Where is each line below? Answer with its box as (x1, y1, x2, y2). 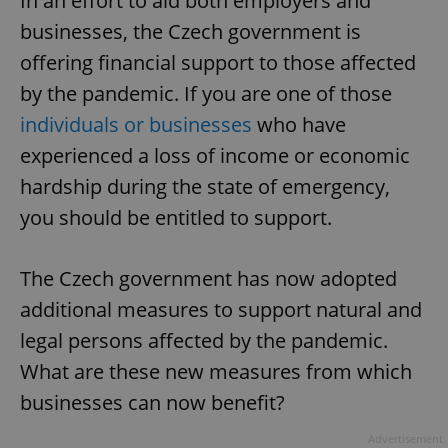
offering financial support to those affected (20, 49, 416, 77)
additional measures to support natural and (20, 296, 422, 324)
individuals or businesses (20, 111, 252, 139)
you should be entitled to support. (20, 204, 332, 232)
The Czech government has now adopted (20, 265, 397, 293)
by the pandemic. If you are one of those (20, 80, 392, 108)
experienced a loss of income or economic (20, 142, 410, 170)
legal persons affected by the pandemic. (20, 327, 388, 355)
